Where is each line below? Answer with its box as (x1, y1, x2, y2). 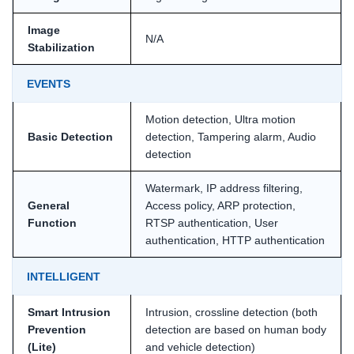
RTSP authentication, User (145, 216, 278, 229)
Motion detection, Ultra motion (145, 112, 296, 126)
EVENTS (27, 77, 70, 90)
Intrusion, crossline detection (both (145, 305, 318, 318)
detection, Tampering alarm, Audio (145, 130, 316, 143)
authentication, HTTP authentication (145, 233, 325, 247)
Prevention (28, 322, 86, 336)
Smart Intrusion (28, 305, 111, 318)
